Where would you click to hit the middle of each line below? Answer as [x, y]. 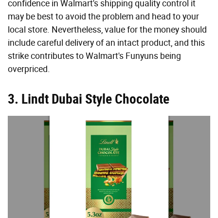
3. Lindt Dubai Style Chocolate [89, 99]
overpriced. [29, 69]
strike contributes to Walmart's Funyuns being [94, 56]
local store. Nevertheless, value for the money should [107, 29]
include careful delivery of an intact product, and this [106, 43]
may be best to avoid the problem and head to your [103, 16]
